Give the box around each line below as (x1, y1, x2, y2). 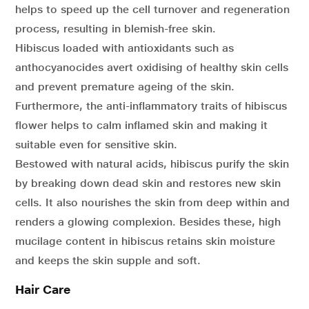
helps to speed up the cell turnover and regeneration (15, 3, 290, 16)
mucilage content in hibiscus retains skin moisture (15, 235, 275, 248)
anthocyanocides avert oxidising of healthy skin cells (15, 61, 288, 74)
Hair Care (15, 282, 70, 297)
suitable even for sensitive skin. (15, 138, 177, 151)
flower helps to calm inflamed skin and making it (15, 119, 268, 132)
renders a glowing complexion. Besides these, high (15, 215, 281, 228)
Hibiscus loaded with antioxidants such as (15, 41, 234, 54)
